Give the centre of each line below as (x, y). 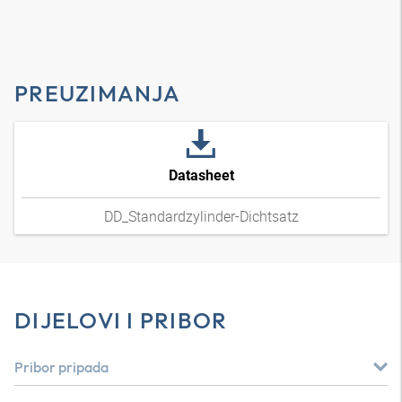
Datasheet (201, 175)
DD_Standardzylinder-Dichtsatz (201, 216)
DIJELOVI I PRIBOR (121, 320)
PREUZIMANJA (97, 93)
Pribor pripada (61, 367)
